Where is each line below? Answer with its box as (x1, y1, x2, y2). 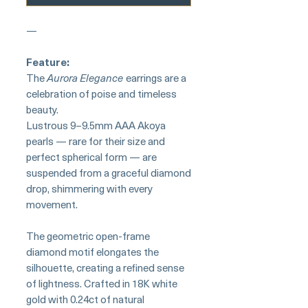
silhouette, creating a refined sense (26, 259, 184, 275)
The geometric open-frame (26, 228, 150, 243)
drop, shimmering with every (26, 180, 153, 196)
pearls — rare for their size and (26, 133, 165, 148)
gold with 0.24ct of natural (26, 291, 144, 307)
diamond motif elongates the (26, 243, 159, 259)
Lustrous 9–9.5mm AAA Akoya (26, 117, 166, 133)
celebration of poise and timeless (26, 85, 177, 101)
